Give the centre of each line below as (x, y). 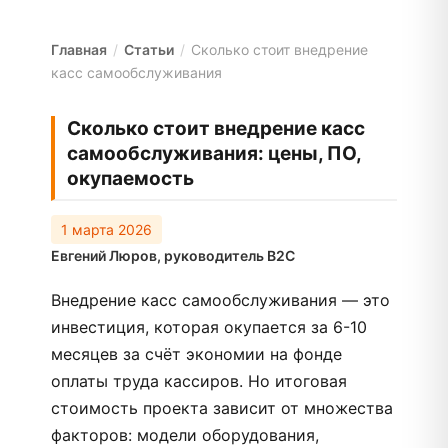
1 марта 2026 (106, 229)
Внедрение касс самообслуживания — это (220, 300)
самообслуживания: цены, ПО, (214, 153)
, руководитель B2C (226, 255)
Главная (79, 49)
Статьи (149, 49)
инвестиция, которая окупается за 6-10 (209, 327)
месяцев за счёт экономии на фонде (196, 354)
